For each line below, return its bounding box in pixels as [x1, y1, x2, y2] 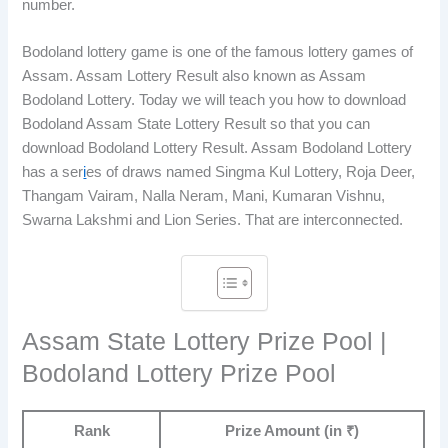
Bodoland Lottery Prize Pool [22, 359, 337, 387]
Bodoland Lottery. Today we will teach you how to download [22, 91, 407, 108]
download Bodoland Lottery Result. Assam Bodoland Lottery [22, 139, 413, 156]
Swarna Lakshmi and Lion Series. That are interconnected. [22, 211, 404, 228]
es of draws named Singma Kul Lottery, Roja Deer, [86, 163, 416, 180]
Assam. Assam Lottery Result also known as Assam [22, 67, 367, 84]
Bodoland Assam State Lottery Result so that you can [22, 115, 371, 132]
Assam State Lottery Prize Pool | [22, 327, 388, 355]
